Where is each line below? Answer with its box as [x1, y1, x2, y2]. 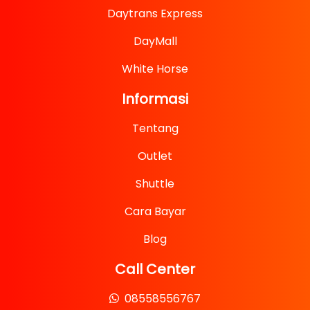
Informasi [122, 89, 188, 109]
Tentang [131, 120, 179, 137]
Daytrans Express [107, 6, 203, 22]
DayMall [133, 33, 177, 50]
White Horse [122, 61, 188, 77]
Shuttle [136, 176, 174, 192]
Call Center [115, 259, 195, 280]
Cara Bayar [124, 203, 186, 220]
